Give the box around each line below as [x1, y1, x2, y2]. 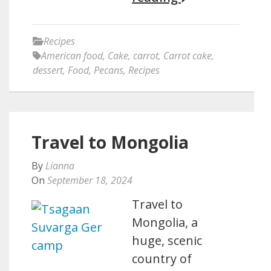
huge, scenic [132, 232, 203, 249]
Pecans [94, 64, 123, 77]
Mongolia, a [132, 214, 198, 230]
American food [41, 49, 103, 62]
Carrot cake [163, 49, 212, 62]
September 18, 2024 [47, 174, 132, 187]
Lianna [45, 159, 74, 172]
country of [132, 250, 192, 267]
